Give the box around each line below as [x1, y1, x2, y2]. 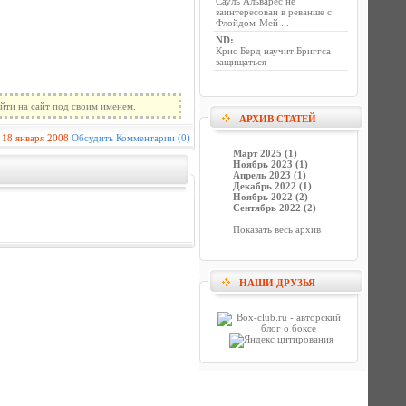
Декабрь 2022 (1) [233, 180, 312, 191]
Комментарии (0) [116, 132, 190, 143]
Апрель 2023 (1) [233, 169, 306, 180]
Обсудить [72, 132, 113, 143]
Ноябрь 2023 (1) [233, 159, 308, 169]
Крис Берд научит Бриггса [216, 45, 331, 56]
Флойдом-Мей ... [216, 17, 289, 28]
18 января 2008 [2, 132, 69, 143]
